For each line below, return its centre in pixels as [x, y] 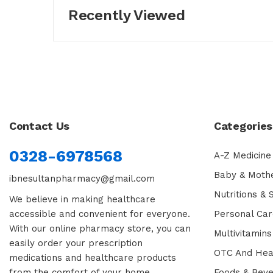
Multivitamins [243, 233]
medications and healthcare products [93, 257]
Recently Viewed [127, 16]
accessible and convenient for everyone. [100, 214]
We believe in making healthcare [82, 199]
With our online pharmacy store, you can [100, 228]
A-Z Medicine [243, 155]
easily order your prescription [76, 243]
